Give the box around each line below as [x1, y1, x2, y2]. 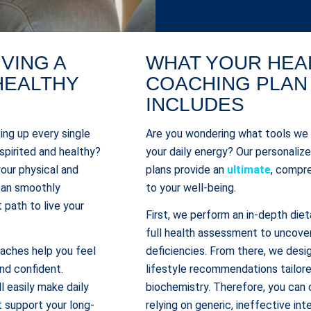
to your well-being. [146, 180, 237, 194]
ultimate [227, 162, 271, 176]
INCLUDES [146, 94, 245, 115]
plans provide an [146, 162, 228, 176]
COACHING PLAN [146, 73, 308, 94]
